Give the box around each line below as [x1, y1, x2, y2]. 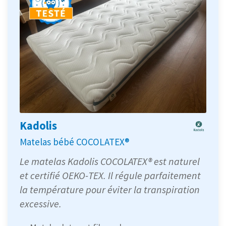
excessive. [20, 197, 62, 210]
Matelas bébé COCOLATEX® [20, 136, 129, 148]
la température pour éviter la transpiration [20, 183, 200, 196]
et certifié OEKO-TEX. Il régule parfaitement [20, 169, 201, 182]
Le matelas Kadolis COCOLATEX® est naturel [20, 155, 200, 168]
